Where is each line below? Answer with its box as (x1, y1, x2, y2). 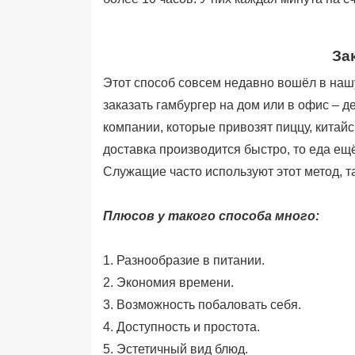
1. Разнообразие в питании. (102, 254, 265, 267)
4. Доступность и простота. (102, 320, 260, 334)
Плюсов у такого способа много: (102, 209, 319, 223)
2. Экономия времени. (102, 276, 234, 289)
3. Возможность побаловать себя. (102, 298, 301, 311)
